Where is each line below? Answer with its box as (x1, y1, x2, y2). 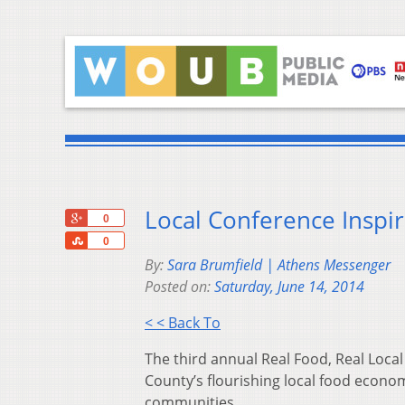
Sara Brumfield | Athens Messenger (167, 255, 391, 276)
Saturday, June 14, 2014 (214, 277, 364, 297)
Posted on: (145, 277, 214, 297)
